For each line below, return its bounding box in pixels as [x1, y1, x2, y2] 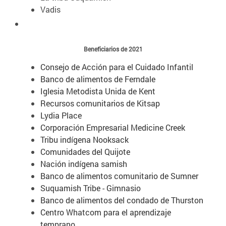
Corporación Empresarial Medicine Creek [40, 122, 185, 133]
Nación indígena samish [40, 158, 127, 169]
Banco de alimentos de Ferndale [40, 73, 155, 84]
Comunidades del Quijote [40, 146, 130, 157]
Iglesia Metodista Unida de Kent [40, 85, 155, 96]
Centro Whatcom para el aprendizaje [40, 206, 171, 217]
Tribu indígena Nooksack [40, 134, 129, 145]
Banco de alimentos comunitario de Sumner [40, 170, 198, 181]
